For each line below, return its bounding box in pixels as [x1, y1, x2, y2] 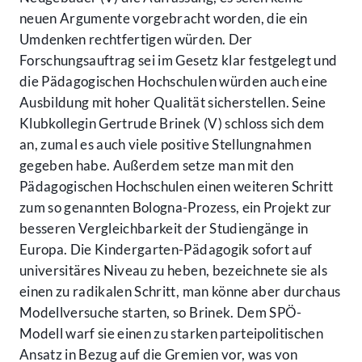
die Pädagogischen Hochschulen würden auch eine [19, 73, 328, 90]
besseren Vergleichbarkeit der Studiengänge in [19, 220, 309, 238]
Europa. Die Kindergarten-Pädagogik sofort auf [19, 241, 313, 259]
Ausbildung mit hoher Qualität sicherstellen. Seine [19, 94, 326, 112]
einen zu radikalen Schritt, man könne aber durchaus [19, 283, 341, 301]
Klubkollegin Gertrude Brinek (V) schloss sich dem [19, 115, 325, 133]
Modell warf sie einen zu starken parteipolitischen [19, 325, 323, 343]
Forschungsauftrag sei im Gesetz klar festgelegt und [19, 52, 338, 69]
